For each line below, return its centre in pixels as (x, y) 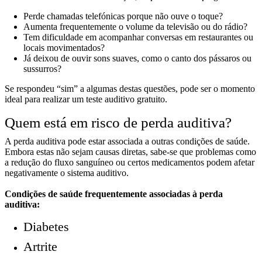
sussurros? (42, 69)
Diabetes (46, 227)
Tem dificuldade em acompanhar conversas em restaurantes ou (138, 37)
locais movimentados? (64, 48)
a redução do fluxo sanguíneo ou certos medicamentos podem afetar (130, 163)
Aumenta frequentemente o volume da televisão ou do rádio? (135, 27)
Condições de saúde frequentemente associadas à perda (114, 194)
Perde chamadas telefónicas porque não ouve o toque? (123, 16)
